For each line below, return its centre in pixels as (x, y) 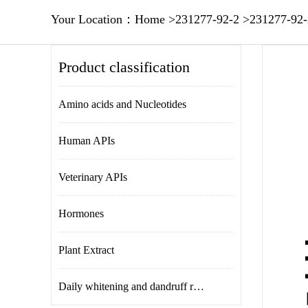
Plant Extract (86, 250)
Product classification (124, 67)
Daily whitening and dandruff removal (199, 286)
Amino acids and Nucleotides (122, 104)
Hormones (81, 213)
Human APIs (87, 141)
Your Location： (93, 19)
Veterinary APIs (93, 177)
